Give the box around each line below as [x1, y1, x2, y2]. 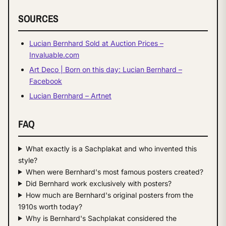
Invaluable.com [29, 50, 79, 59]
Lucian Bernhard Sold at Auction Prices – [29, 38, 163, 47]
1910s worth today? [18, 202, 82, 211]
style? [18, 155, 37, 164]
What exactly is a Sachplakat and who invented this [25, 144, 197, 153]
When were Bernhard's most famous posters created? [25, 167, 203, 176]
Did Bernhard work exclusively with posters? [25, 179, 172, 188]
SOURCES [18, 11, 59, 25]
